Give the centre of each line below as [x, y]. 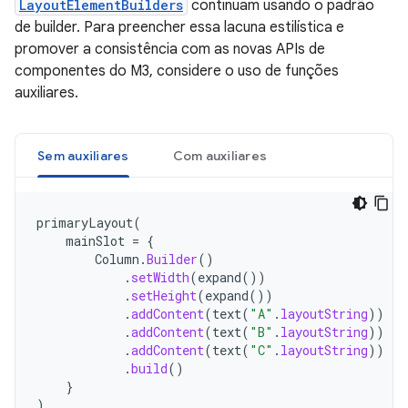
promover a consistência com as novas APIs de [170, 49]
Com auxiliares [219, 156]
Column [117, 259]
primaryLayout [85, 223]
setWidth [160, 277]
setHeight [164, 296]
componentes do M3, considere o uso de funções [177, 71]
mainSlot [95, 241]
